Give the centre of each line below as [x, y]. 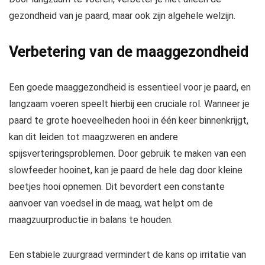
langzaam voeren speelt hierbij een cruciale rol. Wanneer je [129, 104]
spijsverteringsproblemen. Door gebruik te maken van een [127, 154]
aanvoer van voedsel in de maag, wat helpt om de [111, 203]
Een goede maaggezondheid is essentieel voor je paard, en [130, 88]
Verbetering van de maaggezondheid [129, 52]
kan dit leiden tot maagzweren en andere [93, 137]
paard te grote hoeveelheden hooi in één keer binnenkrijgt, [129, 121]
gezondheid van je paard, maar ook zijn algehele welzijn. [122, 16]
